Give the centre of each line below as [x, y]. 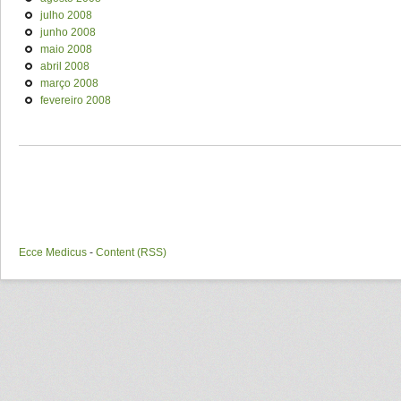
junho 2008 [68, 32]
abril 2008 [65, 66]
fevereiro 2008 [76, 100]
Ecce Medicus [53, 252]
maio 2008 [66, 49]
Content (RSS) [131, 252]
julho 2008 [66, 15]
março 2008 [69, 83]
